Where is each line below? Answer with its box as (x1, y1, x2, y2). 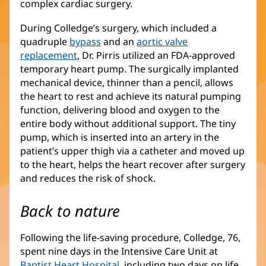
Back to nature (20, 200, 120, 221)
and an (101, 35, 137, 49)
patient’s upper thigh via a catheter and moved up (20, 144, 245, 158)
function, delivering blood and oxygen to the (20, 103, 220, 117)
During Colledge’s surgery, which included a (20, 21, 217, 35)
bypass (69, 35, 101, 49)
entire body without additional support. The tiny (20, 117, 236, 131)
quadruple (20, 35, 69, 49)
